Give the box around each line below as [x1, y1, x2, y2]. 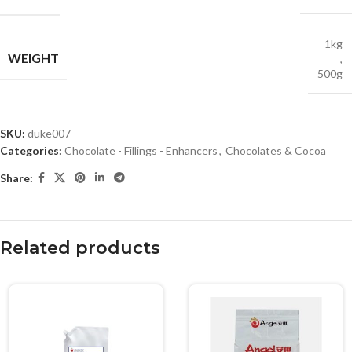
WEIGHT [8, 50, 59, 65]
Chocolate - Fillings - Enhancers [64, 144, 218, 157]
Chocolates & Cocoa [225, 144, 326, 157]
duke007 [27, 126, 71, 140]
